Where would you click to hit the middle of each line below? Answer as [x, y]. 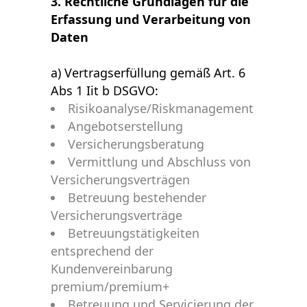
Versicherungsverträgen [120, 180]
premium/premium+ [110, 286]
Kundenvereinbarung [112, 269]
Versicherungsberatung [136, 144]
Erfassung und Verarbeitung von [151, 19]
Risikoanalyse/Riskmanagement [161, 108]
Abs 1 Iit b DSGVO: [105, 90]
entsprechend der [102, 251]
